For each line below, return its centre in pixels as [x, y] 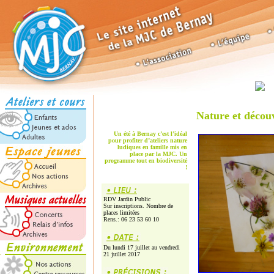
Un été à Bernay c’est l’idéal [150, 134]
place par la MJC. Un [158, 154]
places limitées [121, 213]
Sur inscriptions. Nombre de [138, 206]
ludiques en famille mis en [152, 147]
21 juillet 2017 [122, 254]
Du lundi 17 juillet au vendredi [142, 247]
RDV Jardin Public [127, 199]
